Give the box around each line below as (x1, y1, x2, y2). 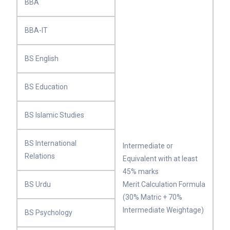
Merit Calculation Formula (123, 180, 205, 188)
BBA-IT (25, 26, 48, 34)
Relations (25, 152, 55, 160)
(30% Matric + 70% (123, 193, 182, 201)
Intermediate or (123, 142, 173, 150)
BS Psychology (25, 208, 72, 217)
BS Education (25, 83, 68, 91)
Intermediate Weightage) (123, 206, 204, 214)
